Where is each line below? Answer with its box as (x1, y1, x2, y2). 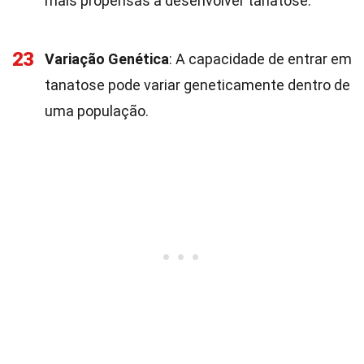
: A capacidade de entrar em (169, 50, 352, 67)
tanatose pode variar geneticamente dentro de (45, 76, 350, 93)
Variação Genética (45, 50, 169, 67)
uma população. (45, 102, 149, 119)
